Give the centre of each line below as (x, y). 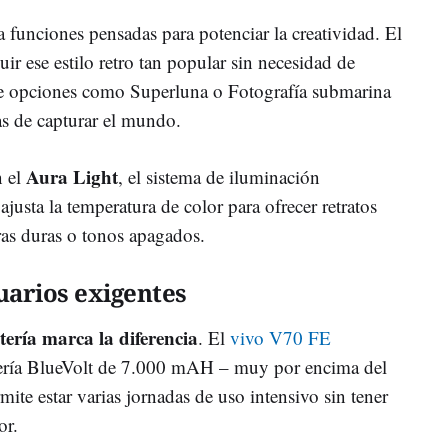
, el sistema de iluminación (219, 176)
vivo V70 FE (280, 337)
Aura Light (72, 176)
